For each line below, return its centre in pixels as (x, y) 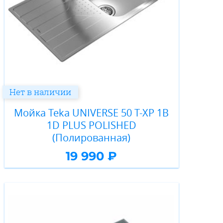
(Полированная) (92, 138)
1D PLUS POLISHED (91, 125)
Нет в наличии (40, 92)
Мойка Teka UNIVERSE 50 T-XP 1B (92, 113)
